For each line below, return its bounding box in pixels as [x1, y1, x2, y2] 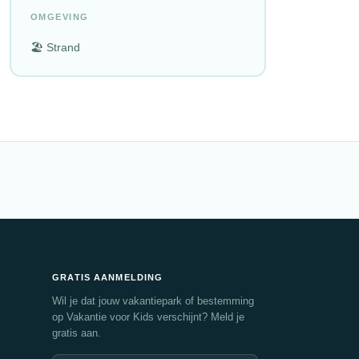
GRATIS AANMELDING [52, 272, 163, 283]
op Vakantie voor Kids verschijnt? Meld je [52, 310, 245, 323]
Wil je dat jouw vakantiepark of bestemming [52, 294, 255, 307]
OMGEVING [30, 11, 89, 22]
